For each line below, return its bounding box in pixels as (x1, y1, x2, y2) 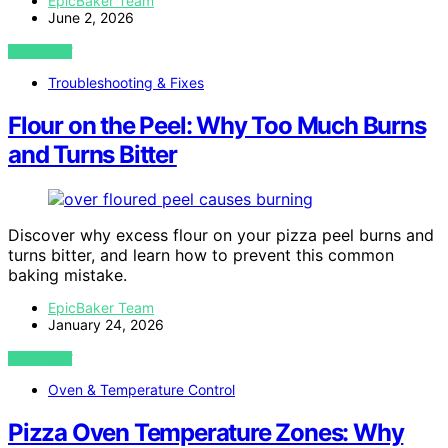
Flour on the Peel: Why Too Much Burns (8, 111, 426, 141)
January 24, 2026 (48, 316, 164, 334)
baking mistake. (8, 265, 127, 286)
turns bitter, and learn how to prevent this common (8, 245, 394, 266)
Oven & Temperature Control (48, 381, 235, 399)
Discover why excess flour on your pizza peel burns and (8, 225, 434, 246)
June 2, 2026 (48, 9, 134, 27)
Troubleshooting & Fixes (48, 74, 204, 92)
